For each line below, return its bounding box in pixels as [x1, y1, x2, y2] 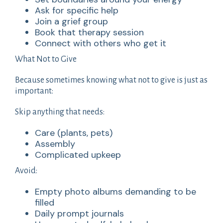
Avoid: [15, 166, 37, 175]
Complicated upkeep [35, 148, 121, 161]
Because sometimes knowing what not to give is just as [15, 75, 208, 85]
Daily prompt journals [35, 207, 124, 220]
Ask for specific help [35, 4, 118, 16]
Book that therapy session [35, 26, 144, 38]
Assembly [35, 137, 75, 150]
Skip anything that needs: [15, 107, 105, 116]
